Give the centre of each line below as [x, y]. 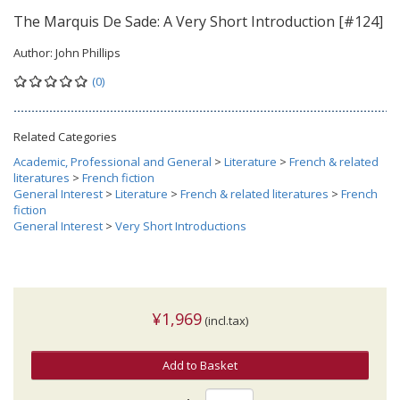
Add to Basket [200, 365]
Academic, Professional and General [112, 161]
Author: [34, 52]
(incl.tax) [225, 320]
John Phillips [88, 52]
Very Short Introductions [181, 225]
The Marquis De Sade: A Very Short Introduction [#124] [198, 21]
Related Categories [65, 136]
